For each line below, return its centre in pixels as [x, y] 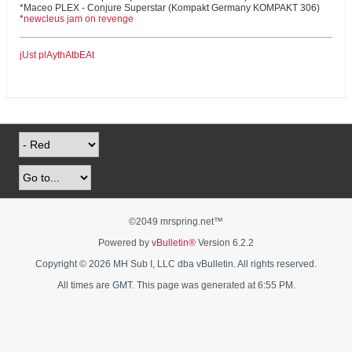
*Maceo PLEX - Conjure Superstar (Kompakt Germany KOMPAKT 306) [170, 8]
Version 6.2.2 [225, 243]
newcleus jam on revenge [79, 19]
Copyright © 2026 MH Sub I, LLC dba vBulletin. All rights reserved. [176, 264]
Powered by [125, 243]
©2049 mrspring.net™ [176, 222]
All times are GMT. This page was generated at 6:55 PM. [176, 285]
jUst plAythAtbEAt [57, 55]
